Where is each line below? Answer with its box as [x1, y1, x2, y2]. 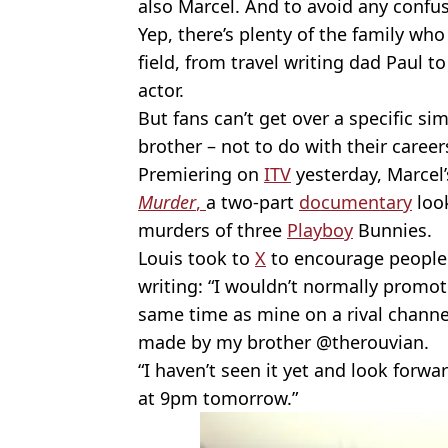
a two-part [206, 190, 299, 215]
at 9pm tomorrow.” [138, 386, 298, 411]
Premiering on [138, 162, 264, 187]
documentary [299, 190, 412, 215]
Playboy [287, 218, 353, 243]
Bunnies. [353, 218, 432, 243]
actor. [138, 78, 184, 103]
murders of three [138, 218, 287, 243]
